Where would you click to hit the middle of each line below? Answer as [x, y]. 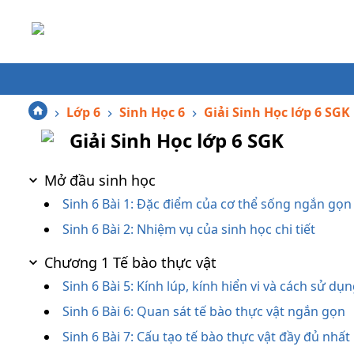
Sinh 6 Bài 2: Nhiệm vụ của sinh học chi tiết [189, 229]
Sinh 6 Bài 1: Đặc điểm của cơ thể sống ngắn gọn [207, 204]
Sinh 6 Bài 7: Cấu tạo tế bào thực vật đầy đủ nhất [206, 337]
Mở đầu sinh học [100, 180]
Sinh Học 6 [152, 112]
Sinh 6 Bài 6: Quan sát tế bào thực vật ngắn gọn [204, 311]
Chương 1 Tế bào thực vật [130, 262]
